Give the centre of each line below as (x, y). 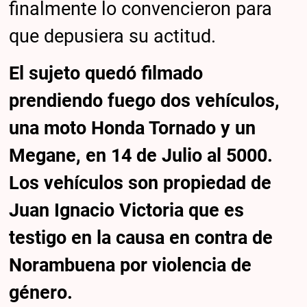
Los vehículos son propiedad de (140, 183)
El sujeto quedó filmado (106, 73)
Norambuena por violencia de (131, 265)
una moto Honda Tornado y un (133, 128)
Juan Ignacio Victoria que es (127, 210)
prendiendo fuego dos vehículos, (145, 100)
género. (41, 292)
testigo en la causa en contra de (141, 237)
